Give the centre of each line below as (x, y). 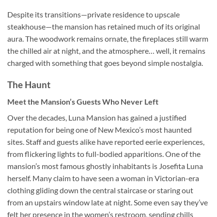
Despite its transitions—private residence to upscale (93, 15)
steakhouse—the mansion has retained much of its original (104, 27)
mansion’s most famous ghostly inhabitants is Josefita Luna (105, 166)
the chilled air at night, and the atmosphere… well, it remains (106, 51)
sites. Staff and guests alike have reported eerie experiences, (106, 141)
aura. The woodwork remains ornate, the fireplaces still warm (108, 39)
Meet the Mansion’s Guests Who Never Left (83, 101)
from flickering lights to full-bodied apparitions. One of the (104, 154)
